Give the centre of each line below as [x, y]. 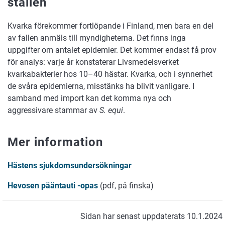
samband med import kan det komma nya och [89, 98]
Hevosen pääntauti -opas [53, 185]
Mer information [55, 142]
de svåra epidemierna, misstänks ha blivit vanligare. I [101, 86]
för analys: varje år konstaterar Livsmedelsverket [93, 62]
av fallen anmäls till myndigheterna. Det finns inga [97, 38]
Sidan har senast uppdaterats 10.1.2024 [151, 216]
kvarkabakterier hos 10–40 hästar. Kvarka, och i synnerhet [110, 74]
